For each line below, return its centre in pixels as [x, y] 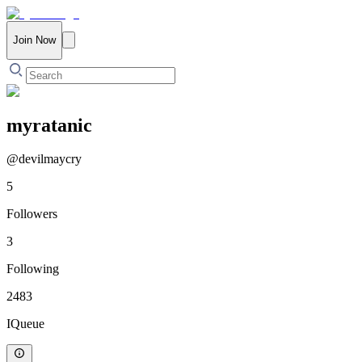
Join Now [34, 40]
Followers [32, 214]
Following [33, 269]
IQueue [25, 324]
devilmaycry [50, 159]
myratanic [49, 125]
